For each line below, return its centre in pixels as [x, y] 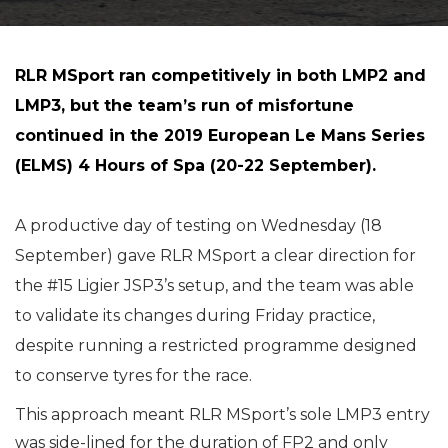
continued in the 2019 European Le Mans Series [220, 135]
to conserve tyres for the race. [133, 375]
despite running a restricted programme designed [216, 345]
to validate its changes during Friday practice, [195, 315]
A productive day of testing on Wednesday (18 [198, 225]
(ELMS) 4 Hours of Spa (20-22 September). [195, 165]
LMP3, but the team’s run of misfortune [184, 105]
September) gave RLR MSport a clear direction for [215, 255]
